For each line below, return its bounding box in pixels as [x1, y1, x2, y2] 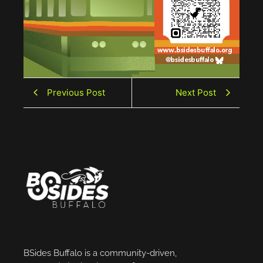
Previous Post [47, 86, 105, 98]
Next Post [176, 86, 216, 98]
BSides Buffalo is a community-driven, [23, 247, 177, 258]
